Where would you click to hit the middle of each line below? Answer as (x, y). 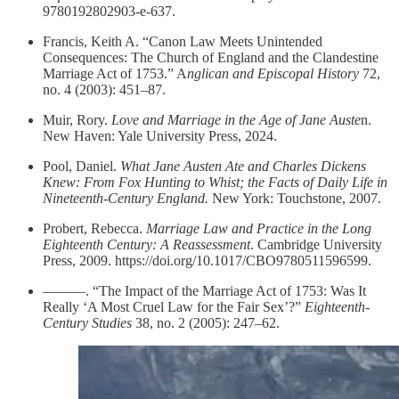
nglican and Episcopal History (273, 74)
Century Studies (87, 323)
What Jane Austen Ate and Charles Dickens (243, 167)
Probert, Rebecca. (94, 229)
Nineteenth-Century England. (126, 199)
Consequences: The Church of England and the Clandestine (211, 58)
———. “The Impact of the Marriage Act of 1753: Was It (204, 291)
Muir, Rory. (77, 120)
